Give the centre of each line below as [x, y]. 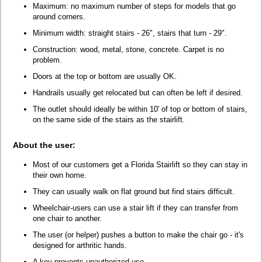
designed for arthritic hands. [80, 245]
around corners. [59, 16]
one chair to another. [67, 218]
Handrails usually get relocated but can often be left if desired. [138, 92]
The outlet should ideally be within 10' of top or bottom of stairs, [140, 109]
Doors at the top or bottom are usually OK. [105, 76]
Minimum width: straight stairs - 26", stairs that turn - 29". [130, 33]
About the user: [44, 145]
